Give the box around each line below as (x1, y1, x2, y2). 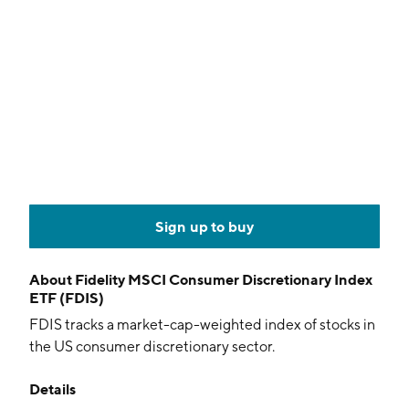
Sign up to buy (154, 217, 255, 236)
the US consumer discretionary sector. (29, 338, 275, 355)
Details (29, 380, 76, 398)
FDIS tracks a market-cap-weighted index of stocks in (29, 316, 375, 333)
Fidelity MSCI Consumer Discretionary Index (75, 270, 372, 288)
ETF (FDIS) (29, 288, 104, 307)
